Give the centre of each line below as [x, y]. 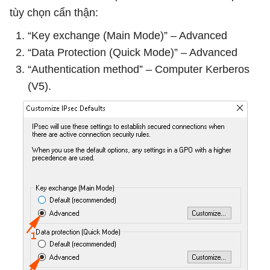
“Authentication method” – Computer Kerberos [139, 69]
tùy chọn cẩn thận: [54, 12]
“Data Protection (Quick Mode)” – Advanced [133, 52]
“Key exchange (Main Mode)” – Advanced [127, 35]
